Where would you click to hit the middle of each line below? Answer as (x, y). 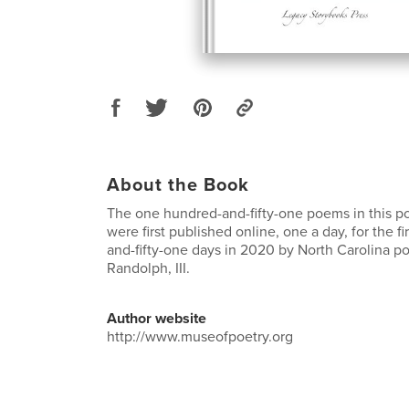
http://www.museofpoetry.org (200, 336)
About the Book (178, 185)
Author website (157, 318)
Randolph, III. (148, 268)
